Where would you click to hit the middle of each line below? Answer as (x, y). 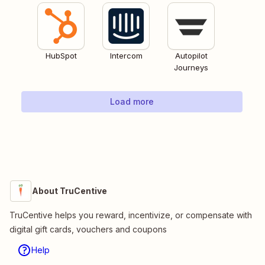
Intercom (126, 56)
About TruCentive (70, 191)
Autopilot (191, 56)
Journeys (191, 68)
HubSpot (61, 56)
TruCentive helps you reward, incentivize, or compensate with (131, 215)
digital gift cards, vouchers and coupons (88, 230)
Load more (132, 102)
